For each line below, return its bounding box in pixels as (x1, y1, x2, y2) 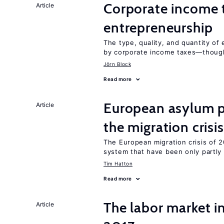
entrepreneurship (103, 19, 213, 36)
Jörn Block (103, 61, 131, 67)
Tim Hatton (103, 160, 132, 166)
